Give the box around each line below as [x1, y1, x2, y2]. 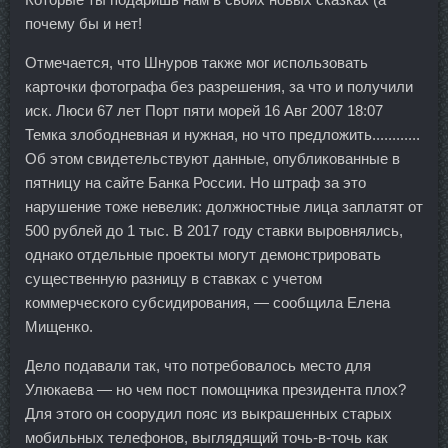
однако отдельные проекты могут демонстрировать [25, 245, 381, 263]
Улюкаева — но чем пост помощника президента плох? [25, 380, 406, 398]
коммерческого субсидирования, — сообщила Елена [25, 293, 390, 311]
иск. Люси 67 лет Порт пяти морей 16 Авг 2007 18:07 [25, 101, 383, 119]
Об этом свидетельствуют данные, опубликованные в [25, 149, 400, 167]
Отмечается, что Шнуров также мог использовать [25, 53, 368, 71]
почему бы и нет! [25, 14, 142, 32]
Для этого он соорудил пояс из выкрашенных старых [25, 404, 392, 422]
